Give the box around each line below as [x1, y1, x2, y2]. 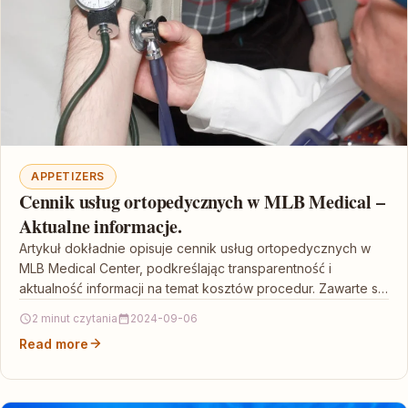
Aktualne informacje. [19, 212, 182, 240]
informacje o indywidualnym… [19, 300, 196, 316]
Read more [19, 335, 88, 352]
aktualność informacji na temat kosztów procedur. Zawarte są [19, 280, 385, 296]
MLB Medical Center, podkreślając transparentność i [19, 260, 331, 276]
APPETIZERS [31, 168, 105, 183]
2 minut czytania [32, 311, 117, 325]
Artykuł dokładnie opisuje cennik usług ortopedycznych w [19, 240, 371, 256]
